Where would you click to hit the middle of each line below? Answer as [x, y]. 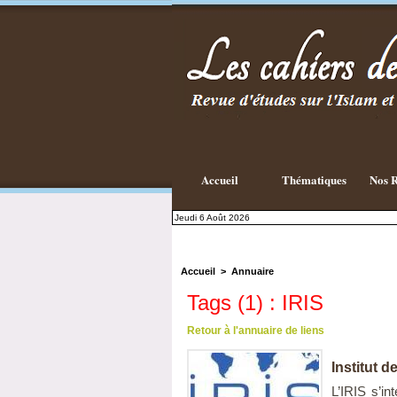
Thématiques [314, 180]
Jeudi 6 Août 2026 [212, 218]
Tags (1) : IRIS [255, 303]
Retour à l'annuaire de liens [256, 331]
